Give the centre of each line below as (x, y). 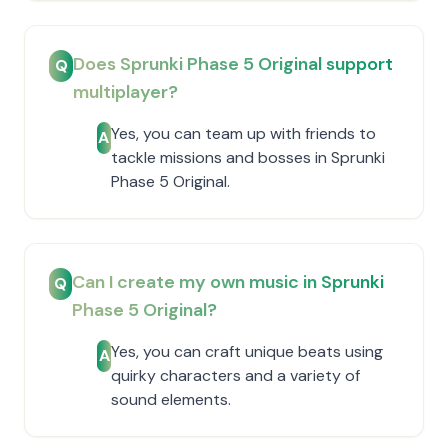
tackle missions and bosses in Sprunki (247, 157)
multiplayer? (126, 92)
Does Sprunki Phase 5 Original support (233, 64)
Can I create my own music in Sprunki (227, 282)
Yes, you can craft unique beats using (247, 351)
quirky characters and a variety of (236, 375)
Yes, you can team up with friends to (243, 133)
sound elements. (171, 399)
